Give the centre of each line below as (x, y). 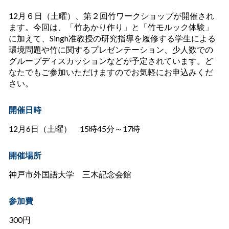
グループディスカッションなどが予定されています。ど (111, 61)
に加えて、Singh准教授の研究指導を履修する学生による (112, 38)
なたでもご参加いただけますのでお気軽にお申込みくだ (111, 72)
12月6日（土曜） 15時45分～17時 (74, 129)
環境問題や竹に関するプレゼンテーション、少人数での (111, 50)
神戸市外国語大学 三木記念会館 (70, 174)
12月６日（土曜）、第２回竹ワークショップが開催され (111, 16)
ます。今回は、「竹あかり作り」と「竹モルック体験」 (111, 27)
